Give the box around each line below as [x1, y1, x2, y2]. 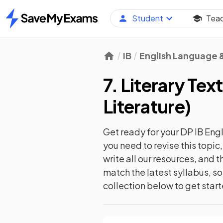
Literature [103, 95, 185, 117]
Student [131, 13, 163, 24]
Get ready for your [103, 126, 180, 137]
